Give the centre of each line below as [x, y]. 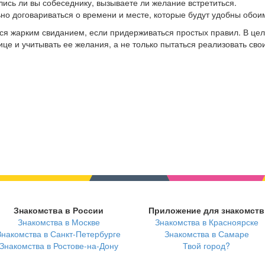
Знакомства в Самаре [206, 234]
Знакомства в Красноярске [206, 222]
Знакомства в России [59, 210]
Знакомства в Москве [59, 222]
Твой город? [206, 246]
